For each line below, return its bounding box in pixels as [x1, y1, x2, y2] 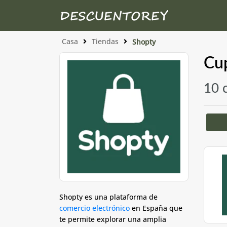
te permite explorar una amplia [59, 214, 166, 224]
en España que [130, 203, 182, 213]
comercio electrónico [59, 203, 130, 213]
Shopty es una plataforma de [59, 192, 158, 202]
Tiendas [92, 36, 119, 46]
